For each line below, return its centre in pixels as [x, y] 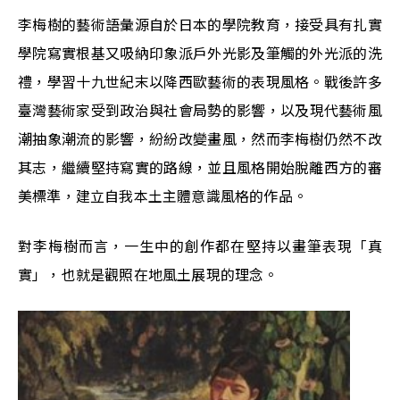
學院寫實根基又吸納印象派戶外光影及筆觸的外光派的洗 [200, 54]
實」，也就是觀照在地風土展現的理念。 [148, 275]
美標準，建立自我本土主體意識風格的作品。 [163, 196]
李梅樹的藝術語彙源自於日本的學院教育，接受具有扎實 [200, 25]
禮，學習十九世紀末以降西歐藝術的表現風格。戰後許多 [200, 82]
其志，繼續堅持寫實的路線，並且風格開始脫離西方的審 [200, 168]
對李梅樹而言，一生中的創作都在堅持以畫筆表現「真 [200, 246]
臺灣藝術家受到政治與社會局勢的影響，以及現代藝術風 [200, 111]
